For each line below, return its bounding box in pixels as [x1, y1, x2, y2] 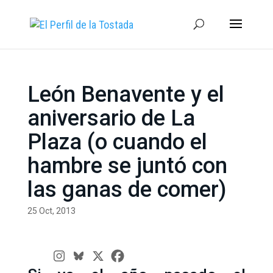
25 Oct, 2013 [27, 206, 76, 216]
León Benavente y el [27, 82, 224, 107]
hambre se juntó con [27, 153, 227, 179]
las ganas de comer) [27, 177, 226, 202]
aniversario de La [27, 105, 195, 131]
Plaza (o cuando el [27, 129, 207, 155]
